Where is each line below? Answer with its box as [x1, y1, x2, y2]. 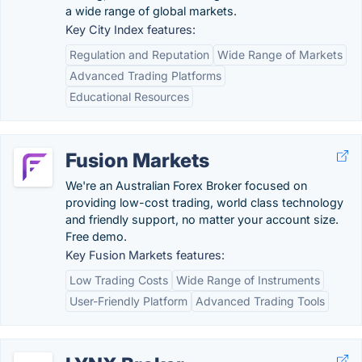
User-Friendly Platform [69, 294, 187, 308]
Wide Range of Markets [217, 48, 343, 61]
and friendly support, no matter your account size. [65, 213, 339, 226]
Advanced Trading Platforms [69, 69, 221, 82]
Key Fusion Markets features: [65, 248, 225, 262]
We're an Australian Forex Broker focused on [65, 179, 307, 192]
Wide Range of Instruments [176, 273, 320, 287]
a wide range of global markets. [65, 4, 237, 18]
